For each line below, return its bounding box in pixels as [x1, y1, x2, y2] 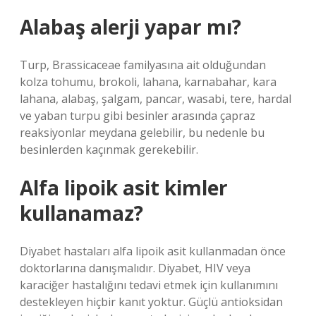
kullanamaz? [20, 200, 143, 226]
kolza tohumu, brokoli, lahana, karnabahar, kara [20, 74, 276, 90]
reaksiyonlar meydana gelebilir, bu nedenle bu [20, 125, 265, 140]
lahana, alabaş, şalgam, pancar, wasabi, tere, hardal [20, 91, 291, 107]
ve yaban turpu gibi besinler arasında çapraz [20, 108, 255, 123]
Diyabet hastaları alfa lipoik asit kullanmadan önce [20, 243, 286, 259]
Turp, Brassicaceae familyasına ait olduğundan [20, 57, 266, 73]
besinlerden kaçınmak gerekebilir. [20, 142, 198, 157]
